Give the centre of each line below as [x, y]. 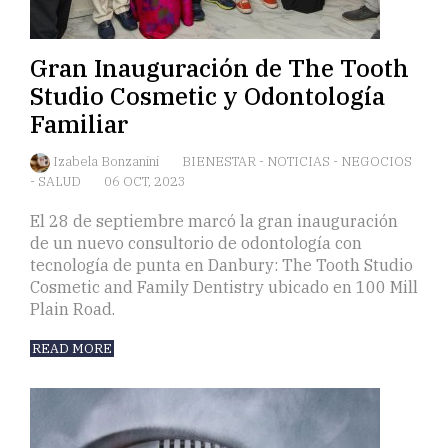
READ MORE [72, 349]
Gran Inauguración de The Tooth [219, 68]
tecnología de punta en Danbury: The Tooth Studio [221, 265]
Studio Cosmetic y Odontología [207, 96]
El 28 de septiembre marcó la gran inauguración [214, 221]
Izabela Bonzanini [107, 162]
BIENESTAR [220, 162]
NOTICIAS [300, 162]
